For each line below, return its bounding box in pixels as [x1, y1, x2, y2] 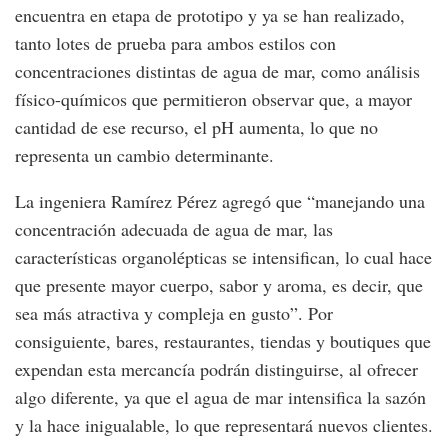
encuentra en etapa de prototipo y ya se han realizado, [15, 3, 405, 28]
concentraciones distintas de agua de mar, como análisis [15, 59, 420, 84]
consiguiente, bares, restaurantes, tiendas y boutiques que [15, 329, 431, 354]
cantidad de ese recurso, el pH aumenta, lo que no [15, 115, 378, 140]
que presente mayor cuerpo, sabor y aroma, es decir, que [15, 273, 423, 298]
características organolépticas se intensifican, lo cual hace [15, 245, 432, 270]
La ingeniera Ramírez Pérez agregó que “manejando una [15, 189, 425, 214]
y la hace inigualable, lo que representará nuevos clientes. [15, 413, 433, 438]
